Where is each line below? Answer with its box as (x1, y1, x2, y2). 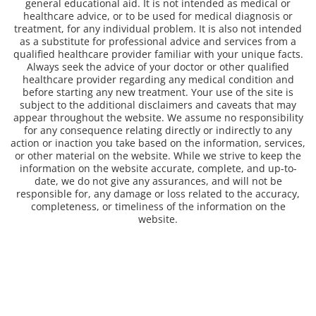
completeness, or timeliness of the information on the (30, 200, 286, 214)
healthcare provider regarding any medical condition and (22, 73, 294, 87)
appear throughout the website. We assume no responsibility (13, 111, 303, 125)
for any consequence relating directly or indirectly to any (24, 123, 292, 138)
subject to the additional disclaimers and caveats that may (20, 98, 296, 112)
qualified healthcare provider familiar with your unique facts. (13, 47, 303, 61)
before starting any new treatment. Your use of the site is (23, 85, 293, 99)
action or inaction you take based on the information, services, (11, 136, 305, 150)
